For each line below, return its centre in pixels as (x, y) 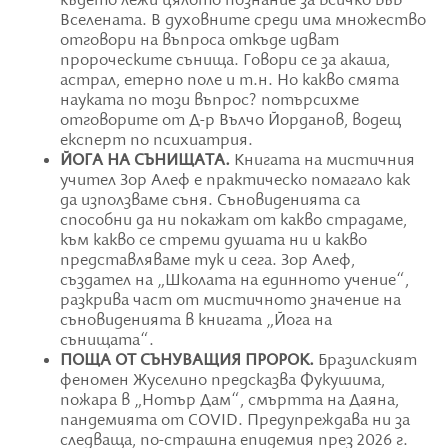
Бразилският (365, 361)
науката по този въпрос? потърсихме (209, 101)
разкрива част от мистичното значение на (230, 301)
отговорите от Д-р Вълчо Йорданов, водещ (230, 121)
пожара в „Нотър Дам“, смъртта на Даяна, (229, 401)
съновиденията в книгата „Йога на (196, 321)
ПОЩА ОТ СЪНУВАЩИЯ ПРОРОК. (187, 361)
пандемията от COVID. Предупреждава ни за (235, 421)
